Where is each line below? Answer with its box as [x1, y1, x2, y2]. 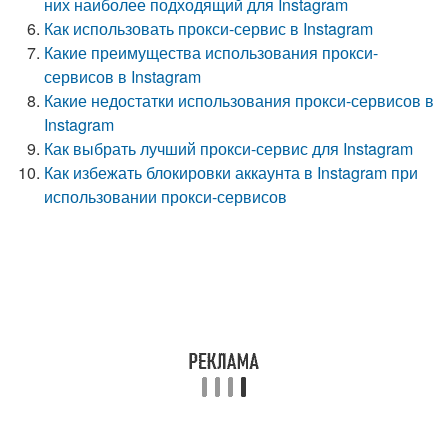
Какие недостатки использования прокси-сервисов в [44, 89, 435, 112]
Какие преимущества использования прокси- [44, 41, 379, 64]
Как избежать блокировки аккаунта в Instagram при [44, 161, 419, 184]
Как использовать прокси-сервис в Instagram [44, 17, 374, 40]
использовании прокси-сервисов [44, 185, 288, 208]
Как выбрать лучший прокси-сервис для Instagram [44, 137, 414, 160]
